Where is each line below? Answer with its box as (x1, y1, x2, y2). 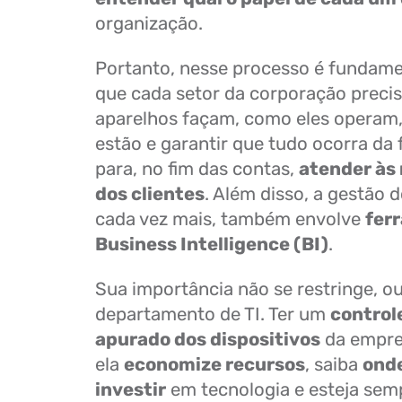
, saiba (305, 354, 363, 375)
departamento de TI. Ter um (95, 303, 330, 325)
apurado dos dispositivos (95, 328, 320, 350)
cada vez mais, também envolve (95, 208, 365, 230)
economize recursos (124, 354, 305, 375)
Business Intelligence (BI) (95, 233, 328, 255)
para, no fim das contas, (95, 158, 299, 179)
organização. (95, 13, 203, 34)
